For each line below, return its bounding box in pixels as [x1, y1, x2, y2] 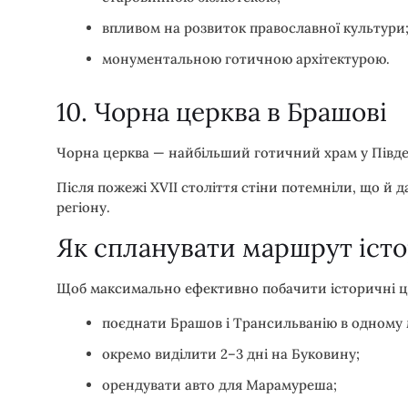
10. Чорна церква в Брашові [56, 95, 387, 128]
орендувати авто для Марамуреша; [102, 375, 337, 393]
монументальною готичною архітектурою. [102, 49, 390, 67]
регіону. [56, 198, 110, 216]
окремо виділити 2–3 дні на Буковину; [102, 344, 360, 362]
